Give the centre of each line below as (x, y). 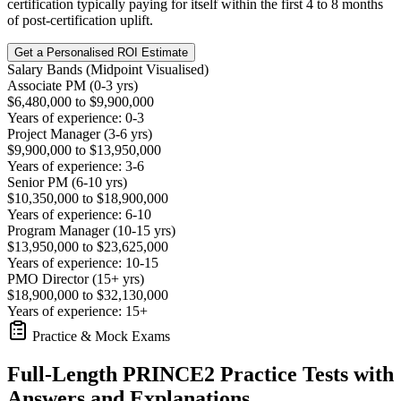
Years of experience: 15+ (77, 311)
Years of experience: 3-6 (76, 166)
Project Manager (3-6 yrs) (80, 134)
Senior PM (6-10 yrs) (67, 183)
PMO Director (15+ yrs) (76, 279)
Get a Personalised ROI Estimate (101, 53)
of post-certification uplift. (80, 21)
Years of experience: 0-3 (76, 118)
